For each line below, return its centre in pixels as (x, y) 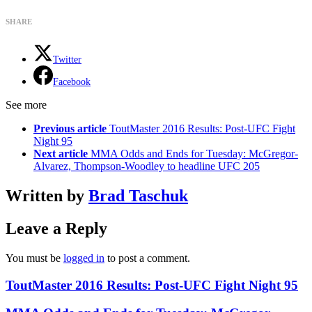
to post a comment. (147, 258)
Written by (47, 196)
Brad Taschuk (138, 196)
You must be (34, 258)
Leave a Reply (56, 228)
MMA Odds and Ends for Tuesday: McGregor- (194, 154)
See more (26, 105)
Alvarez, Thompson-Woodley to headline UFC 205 (147, 166)
